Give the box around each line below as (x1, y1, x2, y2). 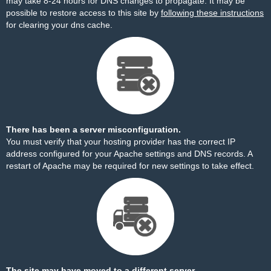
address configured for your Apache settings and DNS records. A (6, 149, 252, 158)
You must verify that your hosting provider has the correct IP (6, 137, 235, 146)
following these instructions (161, 8, 264, 18)
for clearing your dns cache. (6, 20, 113, 30)
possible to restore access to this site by (6, 8, 161, 18)
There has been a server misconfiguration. (6, 125, 181, 134)
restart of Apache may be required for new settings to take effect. (6, 161, 254, 171)
